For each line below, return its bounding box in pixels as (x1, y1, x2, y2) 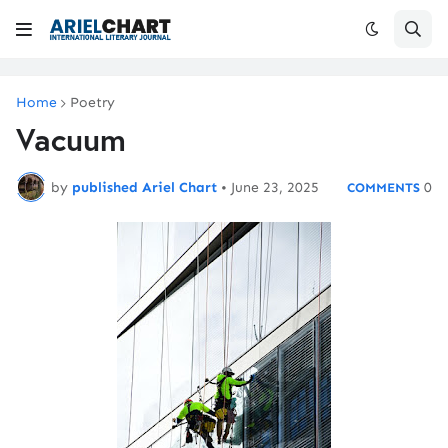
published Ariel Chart (72, 178, 217, 196)
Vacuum (16, 119, 126, 160)
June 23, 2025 (231, 178, 319, 196)
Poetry (70, 94, 115, 111)
